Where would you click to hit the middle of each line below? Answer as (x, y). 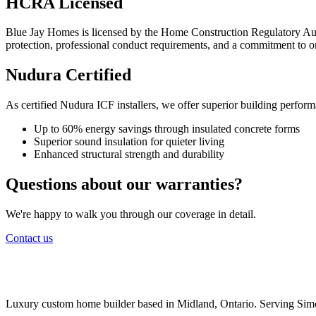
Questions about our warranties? (124, 184)
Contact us (29, 238)
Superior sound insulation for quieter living (129, 142)
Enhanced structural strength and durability (129, 154)
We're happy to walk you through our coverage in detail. (131, 214)
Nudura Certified (68, 75)
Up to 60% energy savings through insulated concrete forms (167, 129)
